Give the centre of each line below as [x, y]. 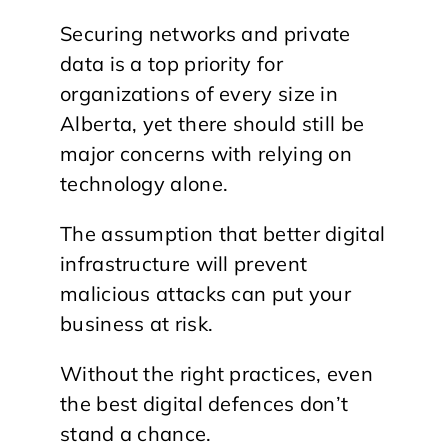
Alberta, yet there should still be [212, 123]
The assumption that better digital [223, 233]
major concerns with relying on [206, 153]
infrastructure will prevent [184, 263]
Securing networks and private [205, 33]
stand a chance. [136, 433]
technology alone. [144, 183]
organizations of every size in [199, 93]
